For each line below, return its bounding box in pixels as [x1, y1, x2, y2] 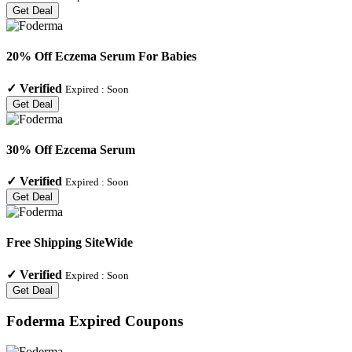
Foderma [6, 313, 65, 330]
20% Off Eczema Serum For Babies [6, 49, 196, 64]
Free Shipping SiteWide [6, 236, 133, 250]
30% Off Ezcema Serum [6, 142, 135, 156]
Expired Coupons [65, 313, 183, 330]
